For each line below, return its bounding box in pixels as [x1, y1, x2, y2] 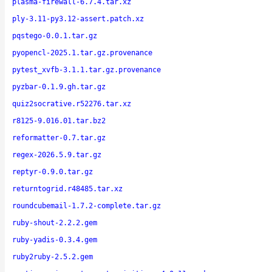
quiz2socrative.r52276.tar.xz [12, 99, 131, 108]
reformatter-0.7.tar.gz [12, 133, 106, 142]
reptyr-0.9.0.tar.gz [12, 167, 93, 176]
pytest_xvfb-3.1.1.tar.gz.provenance [12, 65, 161, 74]
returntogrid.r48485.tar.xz [12, 184, 123, 193]
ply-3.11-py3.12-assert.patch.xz [12, 14, 144, 23]
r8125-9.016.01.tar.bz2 [12, 116, 106, 125]
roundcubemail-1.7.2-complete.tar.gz [12, 201, 161, 210]
